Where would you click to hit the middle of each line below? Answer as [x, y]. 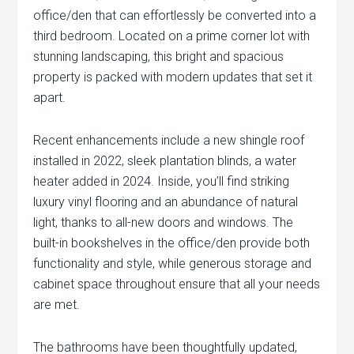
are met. [57, 305]
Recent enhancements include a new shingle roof [169, 140]
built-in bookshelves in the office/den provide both [172, 243]
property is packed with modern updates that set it [173, 77]
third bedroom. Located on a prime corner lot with [172, 36]
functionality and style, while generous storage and [173, 264]
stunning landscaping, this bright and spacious [159, 56]
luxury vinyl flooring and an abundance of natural [166, 202]
